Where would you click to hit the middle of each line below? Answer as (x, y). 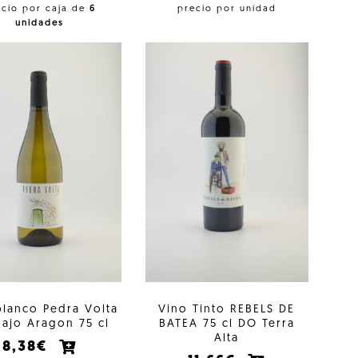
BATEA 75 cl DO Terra (227, 324)
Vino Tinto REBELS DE (227, 309)
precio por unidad (227, 9)
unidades (39, 23)
